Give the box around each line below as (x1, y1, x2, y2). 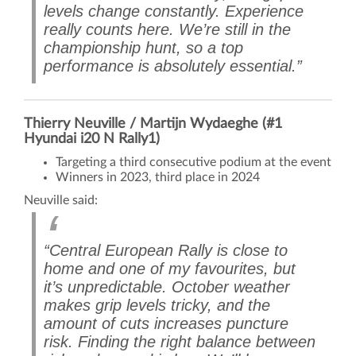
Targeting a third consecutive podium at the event (56, 156, 331, 169)
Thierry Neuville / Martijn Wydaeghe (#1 (24, 117, 282, 132)
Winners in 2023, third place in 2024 (56, 171, 260, 184)
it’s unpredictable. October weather (44, 278, 290, 296)
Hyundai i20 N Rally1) (24, 132, 160, 147)
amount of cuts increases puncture (44, 315, 288, 333)
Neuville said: (24, 194, 98, 207)
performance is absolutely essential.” (44, 57, 302, 75)
